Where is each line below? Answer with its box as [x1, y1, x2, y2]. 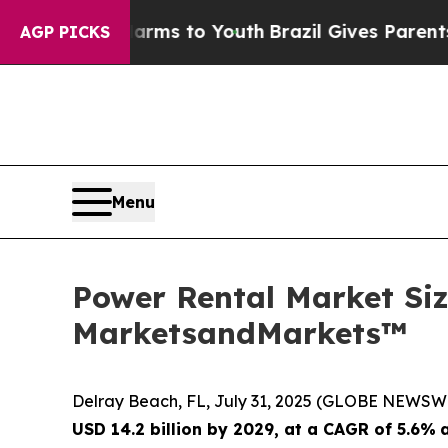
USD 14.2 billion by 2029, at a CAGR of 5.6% [72, 419, 436, 440]
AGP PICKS [20, 22, 110, 42]
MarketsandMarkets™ [72, 314, 407, 353]
